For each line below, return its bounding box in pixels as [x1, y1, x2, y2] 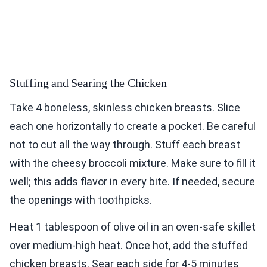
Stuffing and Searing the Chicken [10, 76, 167, 89]
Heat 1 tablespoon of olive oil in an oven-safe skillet [10, 220, 256, 233]
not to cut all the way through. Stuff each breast [10, 138, 240, 151]
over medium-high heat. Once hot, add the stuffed [10, 238, 248, 252]
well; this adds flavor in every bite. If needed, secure [10, 175, 255, 188]
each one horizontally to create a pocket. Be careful [10, 119, 256, 132]
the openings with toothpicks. [10, 193, 152, 206]
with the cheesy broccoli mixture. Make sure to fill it [10, 156, 256, 169]
